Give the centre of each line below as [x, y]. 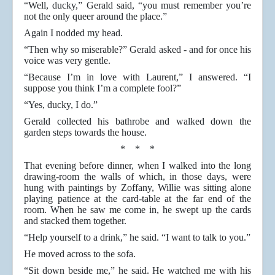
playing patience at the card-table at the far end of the [137, 199]
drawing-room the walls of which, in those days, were [137, 177]
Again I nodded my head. [73, 33]
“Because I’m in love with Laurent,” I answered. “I [137, 77]
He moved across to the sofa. [80, 254]
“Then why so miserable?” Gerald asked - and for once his [137, 50]
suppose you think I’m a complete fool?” [103, 88]
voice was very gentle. [67, 61]
